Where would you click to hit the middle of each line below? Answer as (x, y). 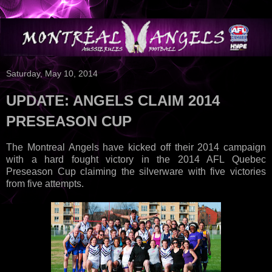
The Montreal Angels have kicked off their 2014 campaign (136, 147)
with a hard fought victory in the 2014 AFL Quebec (136, 159)
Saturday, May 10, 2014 (52, 73)
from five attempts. (46, 183)
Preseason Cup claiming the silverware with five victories (136, 171)
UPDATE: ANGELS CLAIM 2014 (113, 100)
